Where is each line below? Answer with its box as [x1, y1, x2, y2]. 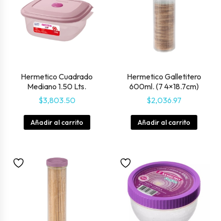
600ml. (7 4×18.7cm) [129, 81, 199, 91]
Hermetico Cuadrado [21, 72, 93, 81]
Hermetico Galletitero [127, 72, 202, 81]
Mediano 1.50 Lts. [27, 81, 87, 91]
